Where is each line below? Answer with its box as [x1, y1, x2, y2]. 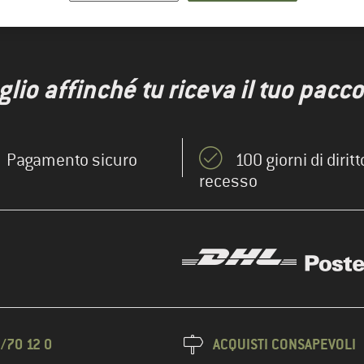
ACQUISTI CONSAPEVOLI [213, 335, 356, 353]
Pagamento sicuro [6, 149, 137, 171]
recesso [199, 171, 258, 192]
